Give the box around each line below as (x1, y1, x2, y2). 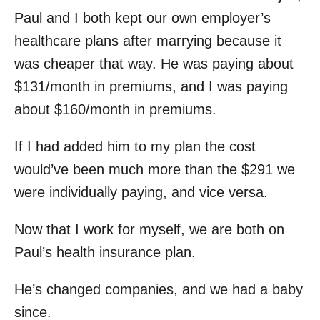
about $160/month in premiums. (14, 101, 216, 117)
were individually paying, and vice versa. (14, 184, 268, 200)
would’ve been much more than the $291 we (14, 161, 295, 177)
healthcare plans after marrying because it (14, 33, 281, 49)
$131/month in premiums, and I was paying (14, 79, 288, 94)
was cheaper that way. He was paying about (14, 56, 294, 71)
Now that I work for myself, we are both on (14, 221, 284, 237)
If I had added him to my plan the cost (14, 139, 256, 154)
